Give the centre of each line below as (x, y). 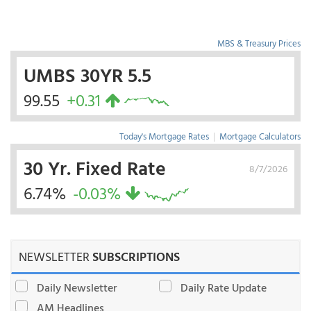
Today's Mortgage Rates (164, 136)
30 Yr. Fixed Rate (95, 167)
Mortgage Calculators (260, 136)
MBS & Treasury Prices (259, 43)
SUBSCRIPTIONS (136, 257)
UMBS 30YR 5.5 (87, 74)
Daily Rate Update (224, 287)
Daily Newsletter (77, 287)
